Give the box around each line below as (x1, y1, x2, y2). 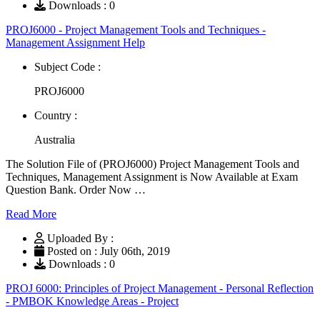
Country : (34, 109, 77, 121)
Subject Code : (34, 60, 101, 73)
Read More (6, 207, 56, 220)
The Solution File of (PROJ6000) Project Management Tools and (6, 157, 299, 170)
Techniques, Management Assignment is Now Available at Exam (6, 170, 298, 183)
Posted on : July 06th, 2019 (44, 244, 170, 257)
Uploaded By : (47, 231, 114, 244)
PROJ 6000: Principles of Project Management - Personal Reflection (6, 281, 314, 294)
